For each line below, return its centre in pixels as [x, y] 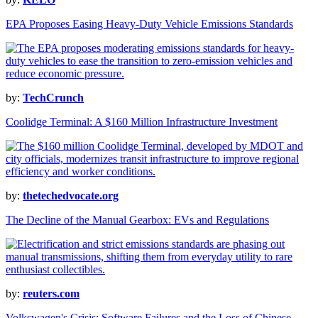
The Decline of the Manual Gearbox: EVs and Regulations [137, 220]
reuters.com [51, 294]
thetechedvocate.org [71, 196]
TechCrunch [53, 98]
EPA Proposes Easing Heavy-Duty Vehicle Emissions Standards [149, 24]
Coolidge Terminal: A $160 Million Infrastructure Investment [142, 122]
